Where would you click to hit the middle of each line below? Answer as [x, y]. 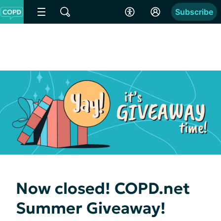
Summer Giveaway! [91, 208]
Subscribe [194, 12]
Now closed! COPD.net [103, 188]
